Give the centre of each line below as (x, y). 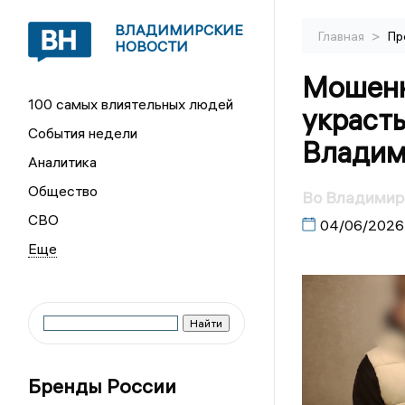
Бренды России (103, 386)
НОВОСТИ (152, 46)
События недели (83, 133)
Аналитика (63, 162)
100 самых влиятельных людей (131, 104)
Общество (63, 191)
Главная (342, 36)
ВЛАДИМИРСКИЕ (179, 30)
